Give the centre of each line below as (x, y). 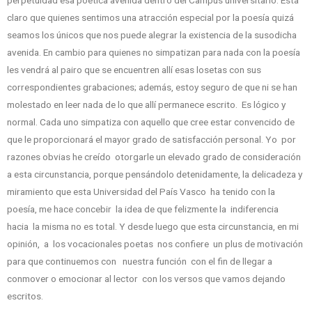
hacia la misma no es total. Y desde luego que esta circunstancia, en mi (153, 227)
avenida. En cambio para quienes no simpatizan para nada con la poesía (154, 53)
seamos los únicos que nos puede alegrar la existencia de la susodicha (152, 35)
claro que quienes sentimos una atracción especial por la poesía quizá (150, 18)
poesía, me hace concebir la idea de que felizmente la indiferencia (144, 209)
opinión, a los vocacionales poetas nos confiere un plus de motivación (155, 244)
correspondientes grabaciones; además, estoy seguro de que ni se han (152, 87)
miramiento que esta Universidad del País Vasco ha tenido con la (141, 192)
